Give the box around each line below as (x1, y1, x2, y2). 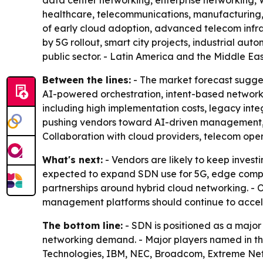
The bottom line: (42, 220, 123, 231)
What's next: (42, 154, 103, 166)
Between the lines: (42, 74, 131, 86)
